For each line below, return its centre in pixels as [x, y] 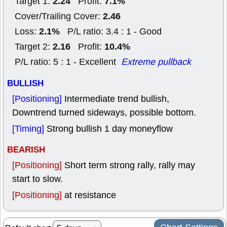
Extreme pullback [156, 62]
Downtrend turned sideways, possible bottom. [104, 112]
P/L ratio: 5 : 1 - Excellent [68, 62]
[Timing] [29, 129]
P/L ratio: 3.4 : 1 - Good [111, 31]
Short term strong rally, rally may [130, 165]
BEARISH [26, 150]
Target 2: [34, 47]
